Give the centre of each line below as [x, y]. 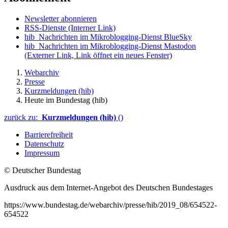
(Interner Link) [92, 28]
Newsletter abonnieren [61, 19]
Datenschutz [44, 144]
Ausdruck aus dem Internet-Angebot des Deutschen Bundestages [108, 188]
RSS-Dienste [46, 28]
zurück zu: [23, 118]
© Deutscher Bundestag [42, 170]
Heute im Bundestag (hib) [66, 100]
